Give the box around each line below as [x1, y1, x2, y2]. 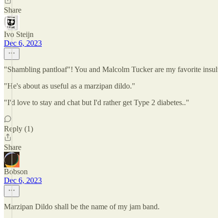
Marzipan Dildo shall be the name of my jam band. [4, 202, 160, 211]
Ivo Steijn [4, 30, 34, 38]
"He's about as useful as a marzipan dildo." [4, 82, 135, 90]
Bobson [4, 167, 28, 176]
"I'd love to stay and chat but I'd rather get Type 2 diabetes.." [4, 98, 189, 107]
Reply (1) [4, 125, 33, 133]
